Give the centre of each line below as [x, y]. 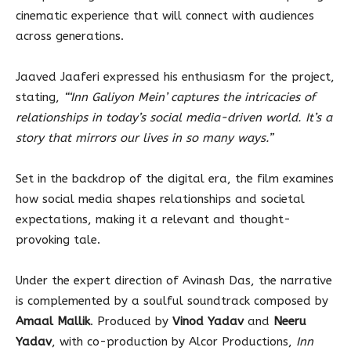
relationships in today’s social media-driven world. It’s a [174, 117]
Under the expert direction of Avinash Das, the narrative [174, 280]
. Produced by [131, 321]
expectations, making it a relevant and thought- [153, 219]
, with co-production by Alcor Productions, [174, 341]
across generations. [70, 36]
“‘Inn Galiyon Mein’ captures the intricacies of [189, 97]
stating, [40, 97]
